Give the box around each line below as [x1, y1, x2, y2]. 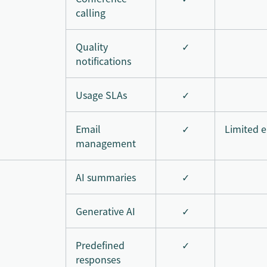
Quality [76, 39, 108, 54]
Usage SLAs [76, 87, 127, 102]
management [76, 135, 136, 150]
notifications [76, 53, 131, 68]
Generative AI [76, 203, 135, 218]
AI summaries [76, 169, 136, 184]
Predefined [76, 237, 125, 252]
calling [76, 5, 105, 20]
